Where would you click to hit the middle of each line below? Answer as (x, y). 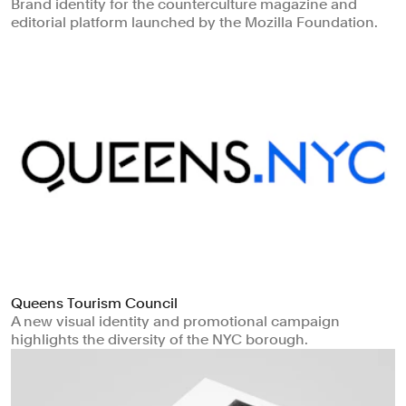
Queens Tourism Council (94, 304)
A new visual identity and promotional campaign (175, 322)
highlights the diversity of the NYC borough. (159, 340)
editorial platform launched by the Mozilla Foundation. (194, 22)
